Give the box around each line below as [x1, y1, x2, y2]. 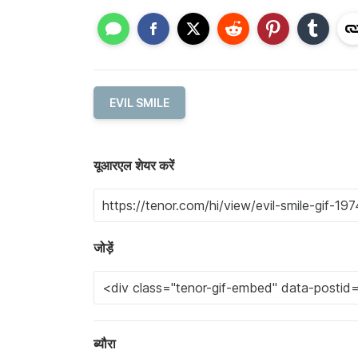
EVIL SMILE [109, 96, 169, 110]
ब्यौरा [93, 336, 116, 352]
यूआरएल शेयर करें [93, 157, 174, 174]
